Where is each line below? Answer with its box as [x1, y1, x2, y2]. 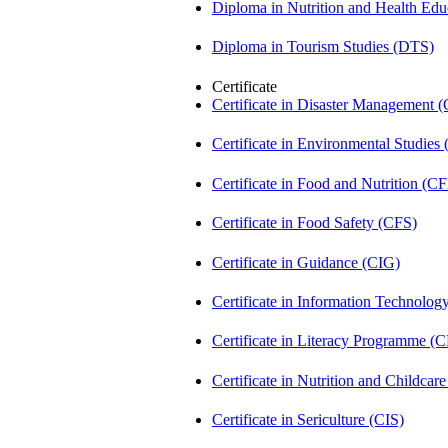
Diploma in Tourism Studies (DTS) [212, 38, 434, 56]
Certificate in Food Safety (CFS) [212, 214, 417, 232]
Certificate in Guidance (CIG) [212, 253, 400, 271]
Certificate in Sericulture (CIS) [212, 411, 404, 429]
